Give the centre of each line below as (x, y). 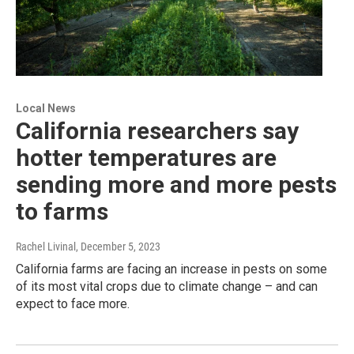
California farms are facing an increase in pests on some (171, 269)
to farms (62, 212)
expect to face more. (73, 304)
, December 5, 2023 (118, 247)
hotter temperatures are (146, 158)
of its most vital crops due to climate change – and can (167, 287)
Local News (46, 109)
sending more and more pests (176, 185)
